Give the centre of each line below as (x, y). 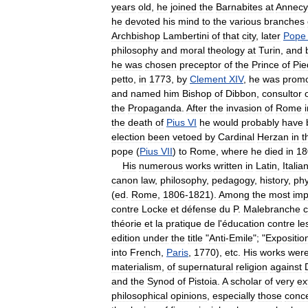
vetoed (187, 136)
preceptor (200, 64)
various (245, 21)
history (274, 180)
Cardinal (236, 136)
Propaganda (155, 108)
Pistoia (203, 281)
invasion (244, 108)
